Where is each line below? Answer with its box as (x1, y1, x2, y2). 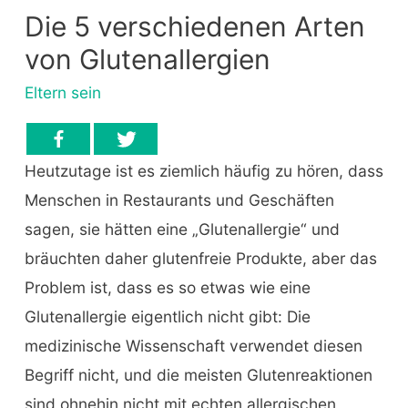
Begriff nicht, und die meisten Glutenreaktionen (24, 364, 372, 384)
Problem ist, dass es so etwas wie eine (24, 277, 311, 297)
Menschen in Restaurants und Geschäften (24, 189, 334, 209)
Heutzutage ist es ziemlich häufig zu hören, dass (24, 160, 383, 180)
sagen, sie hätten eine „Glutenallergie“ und (24, 219, 340, 239)
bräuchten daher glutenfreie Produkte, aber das (24, 248, 377, 268)
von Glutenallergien (24, 43, 270, 76)
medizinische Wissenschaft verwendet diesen (24, 335, 362, 355)
